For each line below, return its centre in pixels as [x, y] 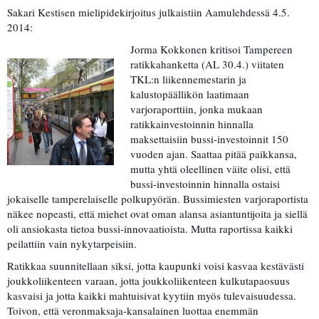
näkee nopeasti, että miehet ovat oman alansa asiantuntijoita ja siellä [157, 214]
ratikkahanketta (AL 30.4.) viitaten [207, 64]
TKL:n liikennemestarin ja [188, 79]
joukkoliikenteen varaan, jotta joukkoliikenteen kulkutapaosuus [148, 281]
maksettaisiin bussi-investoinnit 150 [209, 139]
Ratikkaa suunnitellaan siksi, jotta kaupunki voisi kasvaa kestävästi [156, 266]
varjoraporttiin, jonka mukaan [196, 109]
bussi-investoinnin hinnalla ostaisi [205, 184]
